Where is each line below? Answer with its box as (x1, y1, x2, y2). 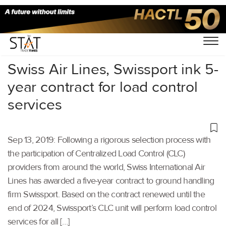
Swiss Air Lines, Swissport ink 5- (8, 60, 218, 79)
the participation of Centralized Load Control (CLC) (8, 148, 185, 159)
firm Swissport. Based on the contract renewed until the (8, 189, 205, 200)
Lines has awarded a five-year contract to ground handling (8, 175, 214, 186)
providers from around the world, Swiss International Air (8, 161, 205, 173)
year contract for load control (8, 77, 198, 96)
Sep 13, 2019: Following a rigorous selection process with (8, 134, 211, 145)
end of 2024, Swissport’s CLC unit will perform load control (8, 202, 216, 213)
